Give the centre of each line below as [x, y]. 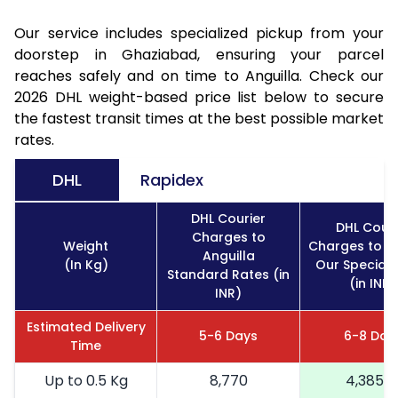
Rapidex [172, 179]
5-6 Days [228, 335]
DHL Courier [228, 218]
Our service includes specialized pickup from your [199, 33]
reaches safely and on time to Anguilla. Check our [199, 76]
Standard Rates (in [228, 274]
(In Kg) [86, 264]
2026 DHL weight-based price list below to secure [199, 97]
